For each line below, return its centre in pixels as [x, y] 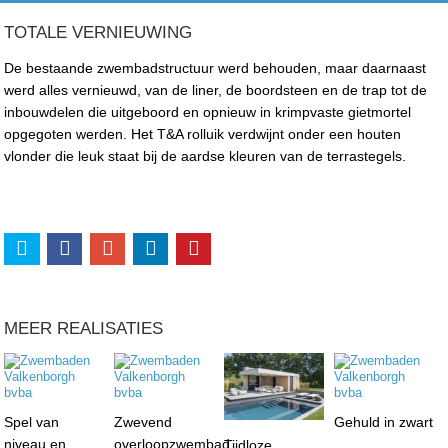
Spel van [32, 421]
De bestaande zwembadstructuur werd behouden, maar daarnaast [215, 67]
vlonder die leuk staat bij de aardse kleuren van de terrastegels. [205, 155]
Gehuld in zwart [383, 421]
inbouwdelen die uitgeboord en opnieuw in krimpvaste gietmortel [208, 111]
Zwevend [143, 421]
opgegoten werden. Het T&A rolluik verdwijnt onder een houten [203, 133]
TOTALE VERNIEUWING [98, 32]
